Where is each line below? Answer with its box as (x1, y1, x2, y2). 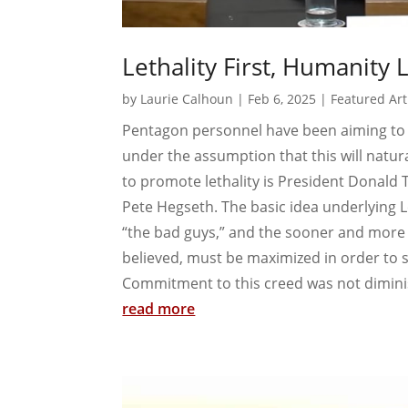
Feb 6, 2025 (248, 89, 317, 107)
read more (122, 298, 196, 319)
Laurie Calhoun (140, 89, 234, 107)
